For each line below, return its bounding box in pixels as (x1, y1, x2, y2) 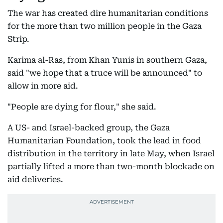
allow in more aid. (7, 81, 78, 91)
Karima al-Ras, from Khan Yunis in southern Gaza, (7, 55, 207, 65)
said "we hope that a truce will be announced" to (7, 68, 202, 78)
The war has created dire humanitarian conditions (7, 8, 208, 18)
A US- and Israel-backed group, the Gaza (7, 123, 170, 132)
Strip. (7, 34, 29, 44)
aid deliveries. (7, 175, 63, 184)
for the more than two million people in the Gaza (7, 21, 202, 31)
